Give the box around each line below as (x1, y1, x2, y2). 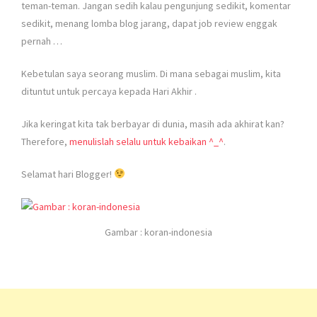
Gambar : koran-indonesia (105, 226, 212, 239)
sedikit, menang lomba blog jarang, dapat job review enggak (21, 16, 277, 30)
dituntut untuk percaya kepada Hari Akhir (21, 84, 195, 98)
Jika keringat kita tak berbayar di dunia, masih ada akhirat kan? (21, 117, 284, 130)
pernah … (21, 34, 62, 47)
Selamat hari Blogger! (21, 167, 114, 180)
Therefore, (21, 134, 69, 148)
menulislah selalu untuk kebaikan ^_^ (69, 134, 224, 148)
